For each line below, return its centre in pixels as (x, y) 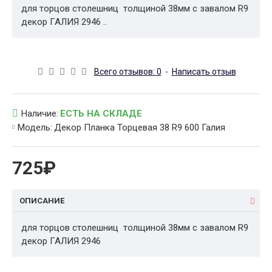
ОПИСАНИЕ (42, 201)
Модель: (35, 127)
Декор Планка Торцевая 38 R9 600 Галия (140, 127)
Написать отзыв (204, 72)
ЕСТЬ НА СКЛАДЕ (101, 114)
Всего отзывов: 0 (127, 72)
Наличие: (40, 114)
